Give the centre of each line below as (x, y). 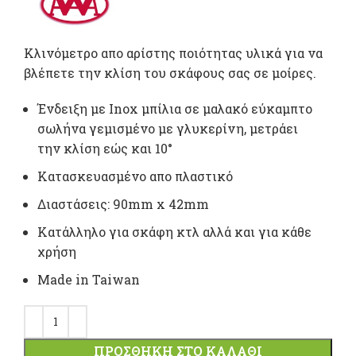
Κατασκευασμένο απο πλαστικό (135, 176)
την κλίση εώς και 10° (105, 148)
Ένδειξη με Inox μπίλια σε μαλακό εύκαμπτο (175, 108)
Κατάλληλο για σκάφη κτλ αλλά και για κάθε (174, 231)
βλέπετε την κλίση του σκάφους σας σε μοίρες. (170, 72)
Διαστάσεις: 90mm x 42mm (123, 203)
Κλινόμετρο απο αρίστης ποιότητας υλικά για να (173, 52)
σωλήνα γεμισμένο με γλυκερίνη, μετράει (168, 128)
